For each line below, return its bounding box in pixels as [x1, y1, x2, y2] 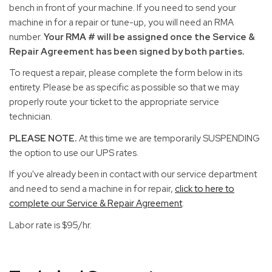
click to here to [175, 183, 234, 195]
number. [9, 30, 44, 43]
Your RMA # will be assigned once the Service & [44, 30, 255, 43]
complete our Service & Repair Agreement [9, 197, 182, 209]
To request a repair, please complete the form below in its [9, 67, 242, 79]
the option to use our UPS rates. [9, 146, 140, 159]
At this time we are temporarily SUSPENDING [77, 132, 260, 144]
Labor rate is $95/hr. [9, 219, 92, 231]
